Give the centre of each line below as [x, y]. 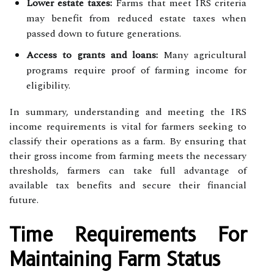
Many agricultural [202, 55]
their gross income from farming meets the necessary [128, 156]
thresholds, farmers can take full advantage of [128, 170]
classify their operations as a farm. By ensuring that [128, 141]
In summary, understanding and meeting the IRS [128, 112]
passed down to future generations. [104, 33]
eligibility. [48, 85]
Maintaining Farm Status [115, 259]
